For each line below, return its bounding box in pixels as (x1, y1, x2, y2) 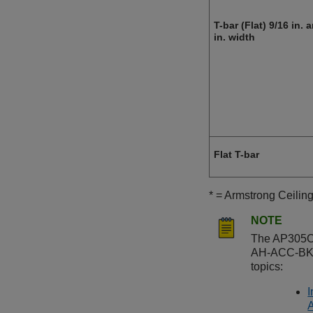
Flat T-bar (214, 149, 259, 161)
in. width (214, 31, 255, 43)
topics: (251, 261, 283, 273)
